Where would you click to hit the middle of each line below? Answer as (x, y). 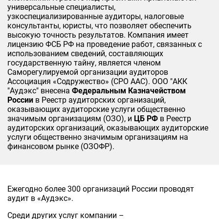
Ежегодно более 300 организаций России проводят (101, 189)
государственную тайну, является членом (84, 63)
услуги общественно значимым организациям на (98, 137)
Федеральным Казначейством (129, 90)
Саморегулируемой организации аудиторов (88, 72)
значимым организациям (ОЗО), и (71, 118)
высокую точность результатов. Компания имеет (98, 35)
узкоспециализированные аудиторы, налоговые (96, 16)
